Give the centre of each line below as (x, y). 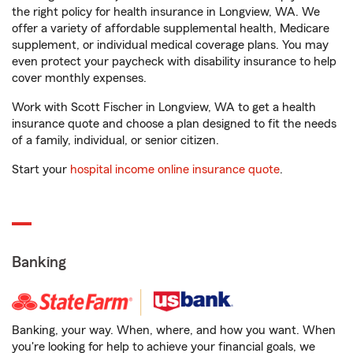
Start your (41, 169)
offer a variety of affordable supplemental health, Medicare (171, 28)
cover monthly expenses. (79, 78)
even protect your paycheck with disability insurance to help (174, 61)
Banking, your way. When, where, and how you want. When (174, 330)
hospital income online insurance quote (175, 169)
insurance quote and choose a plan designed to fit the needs (174, 124)
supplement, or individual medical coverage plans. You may (170, 45)
